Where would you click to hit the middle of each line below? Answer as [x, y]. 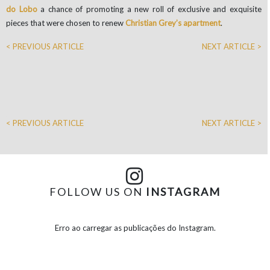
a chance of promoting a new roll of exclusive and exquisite [149, 9]
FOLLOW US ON [98, 192]
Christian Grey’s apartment [173, 23]
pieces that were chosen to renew [66, 23]
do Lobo [22, 9]
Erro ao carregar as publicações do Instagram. [135, 228]
